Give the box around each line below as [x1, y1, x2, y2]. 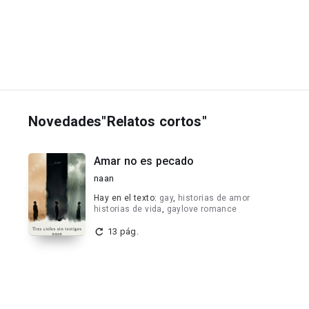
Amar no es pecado [94, 154, 195, 168]
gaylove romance [166, 204, 237, 214]
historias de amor [177, 193, 250, 203]
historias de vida [94, 204, 162, 214]
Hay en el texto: [94, 193, 159, 203]
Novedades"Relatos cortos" [28, 113, 207, 130]
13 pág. [108, 226, 139, 237]
